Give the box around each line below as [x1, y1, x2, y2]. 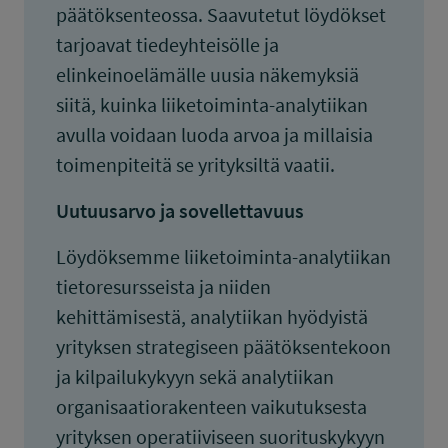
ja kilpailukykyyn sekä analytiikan [56, 364, 334, 389]
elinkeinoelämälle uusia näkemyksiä [56, 62, 359, 87]
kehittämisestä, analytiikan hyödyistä [56, 304, 368, 329]
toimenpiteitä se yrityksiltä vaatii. [56, 152, 335, 177]
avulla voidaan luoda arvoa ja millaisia [56, 122, 373, 147]
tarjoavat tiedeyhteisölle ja [56, 32, 279, 57]
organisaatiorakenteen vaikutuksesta [56, 394, 367, 419]
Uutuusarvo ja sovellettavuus [56, 198, 304, 223]
